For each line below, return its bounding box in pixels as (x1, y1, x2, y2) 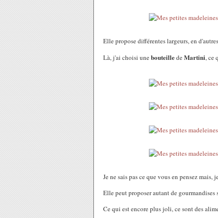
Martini (184, 53, 205, 62)
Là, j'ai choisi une (103, 53, 151, 62)
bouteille (151, 53, 176, 62)
